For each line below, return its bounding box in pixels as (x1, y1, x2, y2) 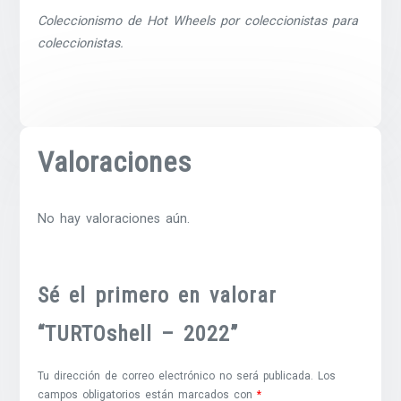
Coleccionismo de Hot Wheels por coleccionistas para (38, 13, 359, 29)
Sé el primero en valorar (38, 283, 277, 309)
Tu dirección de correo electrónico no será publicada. (38, 370, 314, 383)
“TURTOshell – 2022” (38, 321, 239, 347)
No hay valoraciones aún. (38, 211, 191, 227)
